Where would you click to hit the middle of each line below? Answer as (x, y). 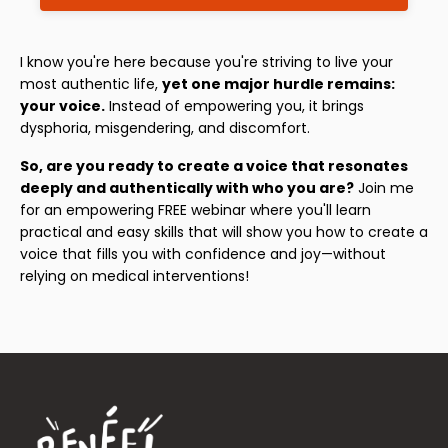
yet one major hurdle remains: (278, 84)
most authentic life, (91, 84)
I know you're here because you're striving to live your (206, 62)
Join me (384, 188)
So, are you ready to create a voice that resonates (214, 166)
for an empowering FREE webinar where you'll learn (195, 210)
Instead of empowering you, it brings (234, 106)
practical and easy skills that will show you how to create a (224, 232)
